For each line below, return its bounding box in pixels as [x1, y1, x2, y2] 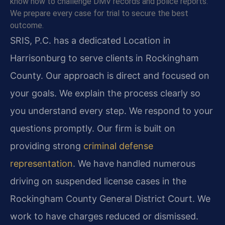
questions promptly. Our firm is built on [10, 123, 175, 134]
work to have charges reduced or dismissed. [10, 210, 198, 221]
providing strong [10, 140, 83, 151]
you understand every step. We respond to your [10, 105, 213, 116]
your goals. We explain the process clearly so [10, 87, 200, 98]
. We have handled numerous [73, 158, 195, 169]
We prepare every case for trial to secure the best [10, 8, 188, 18]
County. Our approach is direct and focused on [10, 70, 209, 81]
